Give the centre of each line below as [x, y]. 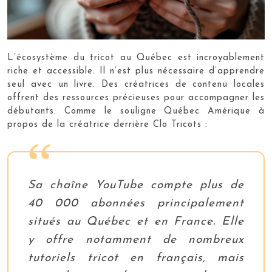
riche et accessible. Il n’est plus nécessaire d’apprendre [136, 71]
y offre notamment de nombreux [136, 240]
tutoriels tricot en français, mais [136, 258]
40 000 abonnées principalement [136, 203]
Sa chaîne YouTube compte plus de [136, 185]
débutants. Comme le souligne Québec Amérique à [136, 111]
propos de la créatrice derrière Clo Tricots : [107, 124]
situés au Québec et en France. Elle [136, 222]
